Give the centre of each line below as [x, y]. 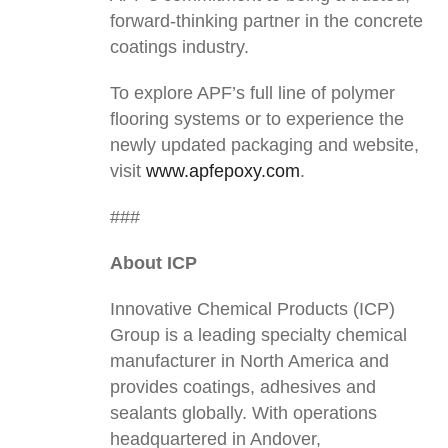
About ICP [153, 263]
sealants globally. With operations [243, 413]
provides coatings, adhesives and [243, 387]
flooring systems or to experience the [257, 119]
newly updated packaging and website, [264, 145]
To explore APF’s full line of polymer [252, 93]
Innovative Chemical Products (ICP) [252, 309]
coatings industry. [179, 47]
